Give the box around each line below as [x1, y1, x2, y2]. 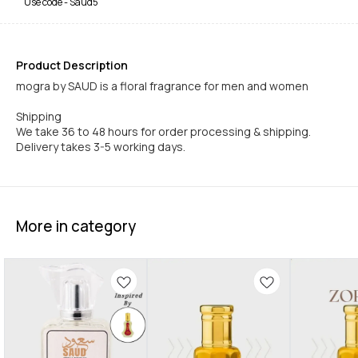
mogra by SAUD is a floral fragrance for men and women [16, 78, 308, 94]
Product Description [16, 58, 128, 74]
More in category [16, 216, 136, 237]
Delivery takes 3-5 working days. [16, 139, 185, 155]
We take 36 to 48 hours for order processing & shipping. [16, 124, 311, 140]
